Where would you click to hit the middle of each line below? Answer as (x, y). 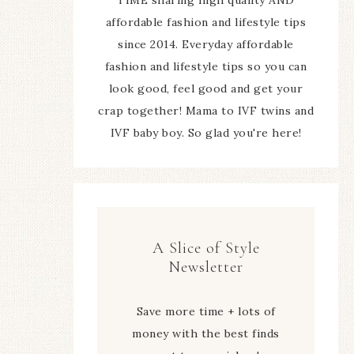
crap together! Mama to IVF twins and (206, 110)
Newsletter (206, 267)
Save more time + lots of (206, 311)
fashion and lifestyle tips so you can (206, 66)
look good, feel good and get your (206, 88)
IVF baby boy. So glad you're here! (206, 132)
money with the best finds (206, 333)
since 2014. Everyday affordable (206, 44)
